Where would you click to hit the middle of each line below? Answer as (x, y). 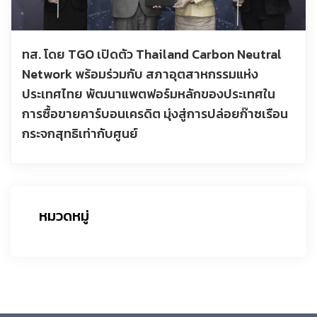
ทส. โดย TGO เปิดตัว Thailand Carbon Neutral (152, 54)
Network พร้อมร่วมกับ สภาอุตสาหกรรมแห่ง (140, 74)
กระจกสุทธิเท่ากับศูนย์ (80, 134)
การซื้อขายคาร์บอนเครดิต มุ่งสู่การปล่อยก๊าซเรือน (155, 114)
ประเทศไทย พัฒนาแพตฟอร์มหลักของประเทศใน (149, 94)
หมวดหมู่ (64, 216)
